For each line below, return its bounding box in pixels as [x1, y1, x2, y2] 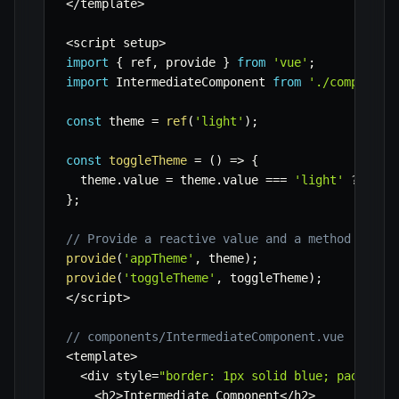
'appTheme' [123, 251, 194, 266]
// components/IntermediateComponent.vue [66, 330, 344, 345]
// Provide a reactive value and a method [66, 232, 351, 247]
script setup [73, 36, 159, 51]
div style [87, 369, 151, 384]
